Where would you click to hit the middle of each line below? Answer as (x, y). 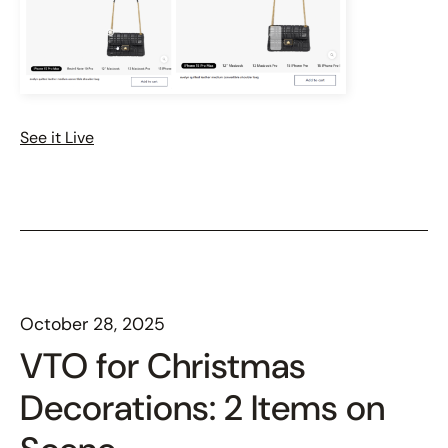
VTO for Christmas (163, 365)
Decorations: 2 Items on (202, 407)
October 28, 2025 (92, 323)
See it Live (57, 137)
